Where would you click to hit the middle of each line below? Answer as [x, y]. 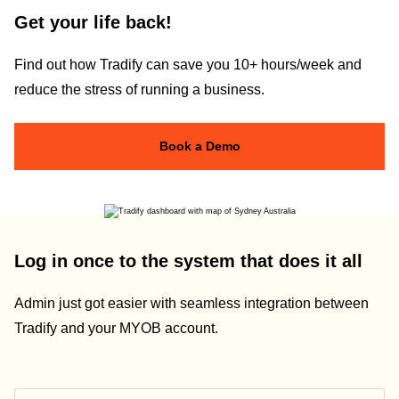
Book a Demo [199, 146]
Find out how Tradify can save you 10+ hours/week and [188, 65]
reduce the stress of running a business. [139, 90]
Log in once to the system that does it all [188, 261]
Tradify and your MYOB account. [116, 329]
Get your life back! [93, 22]
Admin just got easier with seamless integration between [191, 304]
